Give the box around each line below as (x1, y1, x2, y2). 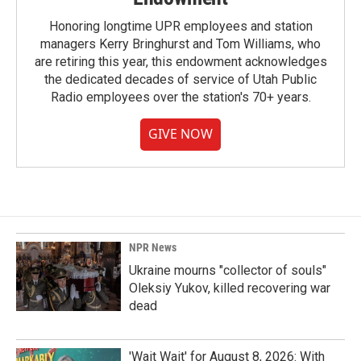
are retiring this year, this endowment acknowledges (34, 54, 327, 69)
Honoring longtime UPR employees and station (48, 19, 313, 34)
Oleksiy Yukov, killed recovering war (129, 280, 330, 296)
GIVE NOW (148, 125, 213, 143)
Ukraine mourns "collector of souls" (129, 263, 326, 278)
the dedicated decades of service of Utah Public (44, 72, 317, 87)
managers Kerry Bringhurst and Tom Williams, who (40, 36, 321, 52)
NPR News (129, 241, 176, 254)
